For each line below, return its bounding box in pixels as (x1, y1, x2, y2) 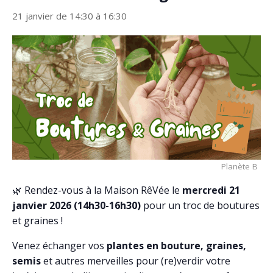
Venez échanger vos (12, 239, 107, 252)
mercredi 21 (182, 183, 240, 197)
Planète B (221, 161, 258, 172)
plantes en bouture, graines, (107, 239, 246, 252)
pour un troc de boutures (141, 199, 260, 212)
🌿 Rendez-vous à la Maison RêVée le (12, 183, 182, 197)
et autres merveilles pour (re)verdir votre (41, 254, 230, 268)
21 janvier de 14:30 (12, 10, 93, 22)
